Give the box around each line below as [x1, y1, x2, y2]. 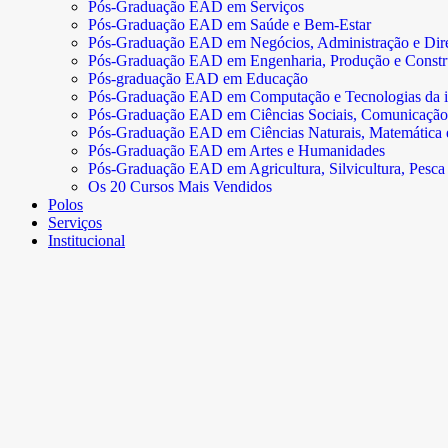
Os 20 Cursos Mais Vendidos [88, 178, 272, 195]
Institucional [48, 232, 125, 249]
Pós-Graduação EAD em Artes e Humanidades [88, 142, 385, 159]
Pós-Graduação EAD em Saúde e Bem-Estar [88, 16, 371, 33]
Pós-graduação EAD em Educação [88, 70, 308, 87]
